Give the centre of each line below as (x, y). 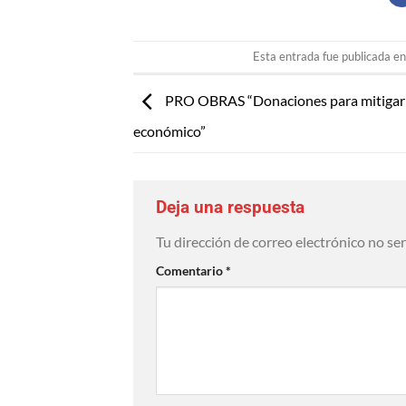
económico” (169, 131)
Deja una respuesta (232, 208)
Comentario (191, 270)
